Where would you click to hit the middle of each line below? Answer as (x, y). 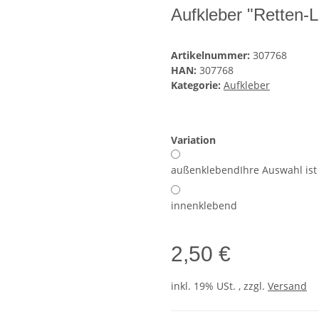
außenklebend (205, 170)
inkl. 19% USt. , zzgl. (219, 286)
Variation (195, 140)
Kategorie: (197, 85)
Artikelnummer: (212, 56)
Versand (287, 286)
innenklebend (204, 206)
